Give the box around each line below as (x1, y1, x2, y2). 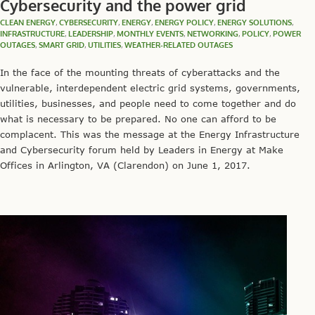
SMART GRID (39, 39, 84, 50)
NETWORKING (187, 28, 238, 39)
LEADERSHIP (68, 28, 113, 39)
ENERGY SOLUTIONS (217, 17, 292, 27)
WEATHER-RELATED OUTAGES (124, 39, 233, 50)
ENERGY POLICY (155, 17, 214, 27)
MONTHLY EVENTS (117, 28, 184, 39)
